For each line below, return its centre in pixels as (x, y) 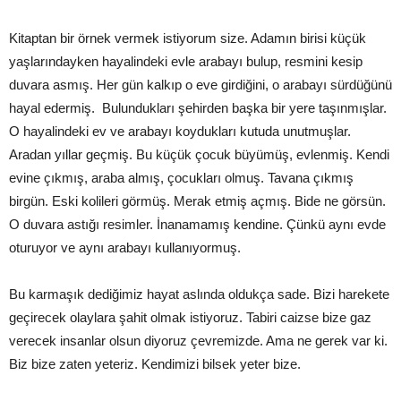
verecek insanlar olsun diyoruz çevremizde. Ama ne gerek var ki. (198, 341)
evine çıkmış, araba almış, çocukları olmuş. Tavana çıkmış (181, 178)
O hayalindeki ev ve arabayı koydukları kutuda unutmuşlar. (180, 131)
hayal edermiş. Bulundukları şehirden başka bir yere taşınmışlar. (198, 108)
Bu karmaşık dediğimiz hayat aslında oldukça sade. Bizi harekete (199, 294)
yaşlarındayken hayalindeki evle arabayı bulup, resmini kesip (186, 61)
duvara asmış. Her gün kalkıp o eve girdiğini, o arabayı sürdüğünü (200, 85)
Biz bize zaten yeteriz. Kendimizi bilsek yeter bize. (155, 364)
